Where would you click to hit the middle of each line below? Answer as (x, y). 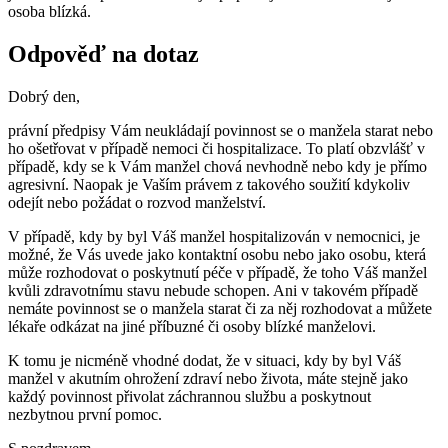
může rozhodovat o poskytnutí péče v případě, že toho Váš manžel (217, 273)
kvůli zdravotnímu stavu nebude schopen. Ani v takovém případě (213, 291)
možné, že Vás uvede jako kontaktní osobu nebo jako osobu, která (217, 255)
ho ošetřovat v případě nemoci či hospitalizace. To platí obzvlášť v (216, 149)
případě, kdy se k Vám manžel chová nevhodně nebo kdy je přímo (217, 167)
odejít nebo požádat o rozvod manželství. (137, 203)
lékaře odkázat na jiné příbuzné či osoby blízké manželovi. (192, 327)
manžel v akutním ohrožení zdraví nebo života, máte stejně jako (208, 379)
